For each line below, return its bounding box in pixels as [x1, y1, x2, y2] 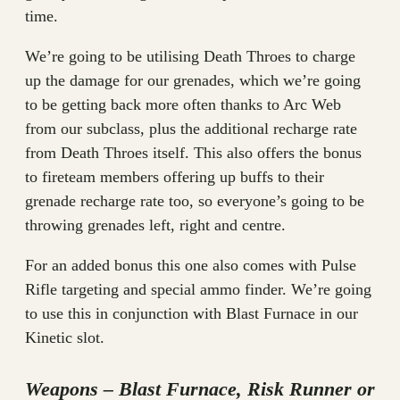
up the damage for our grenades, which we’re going [25, 71, 361, 89]
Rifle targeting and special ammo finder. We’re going [25, 280, 371, 298]
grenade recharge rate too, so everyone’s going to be [25, 192, 364, 210]
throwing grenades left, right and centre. [25, 216, 286, 234]
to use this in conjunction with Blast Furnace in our [25, 304, 358, 322]
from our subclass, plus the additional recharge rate [25, 120, 357, 137]
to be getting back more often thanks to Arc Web [25, 96, 341, 113]
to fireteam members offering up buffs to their [25, 168, 324, 186]
